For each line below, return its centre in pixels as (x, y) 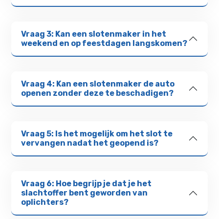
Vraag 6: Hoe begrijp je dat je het (87, 184)
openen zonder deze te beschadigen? (98, 93)
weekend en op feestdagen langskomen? (104, 44)
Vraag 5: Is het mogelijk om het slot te (97, 134)
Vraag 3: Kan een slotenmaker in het (94, 34)
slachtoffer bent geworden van (85, 193)
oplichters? (45, 202)
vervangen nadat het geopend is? (90, 143)
